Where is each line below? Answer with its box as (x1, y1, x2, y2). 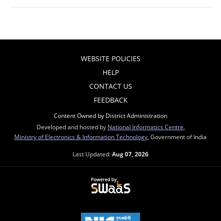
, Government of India (147, 132, 207, 141)
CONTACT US (89, 81, 132, 91)
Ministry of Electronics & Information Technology (14, 132, 147, 141)
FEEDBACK (93, 95, 128, 105)
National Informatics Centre (107, 122, 184, 131)
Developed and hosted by (36, 122, 108, 131)
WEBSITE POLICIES (80, 53, 141, 63)
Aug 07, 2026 (112, 149, 148, 158)
